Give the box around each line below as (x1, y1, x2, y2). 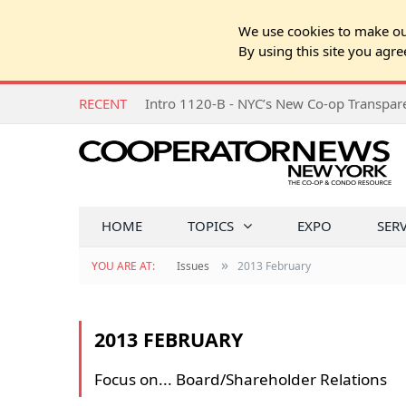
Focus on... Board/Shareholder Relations (94, 369, 387, 390)
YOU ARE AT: (92, 258, 158, 274)
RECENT (79, 94, 127, 112)
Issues (177, 258, 209, 274)
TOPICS (188, 217, 234, 235)
